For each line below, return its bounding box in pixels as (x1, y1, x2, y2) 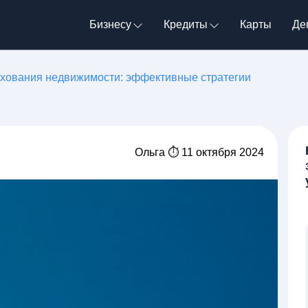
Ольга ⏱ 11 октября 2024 (135, 146, 264, 158)
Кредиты (164, 19, 208, 30)
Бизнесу (89, 19, 131, 30)
